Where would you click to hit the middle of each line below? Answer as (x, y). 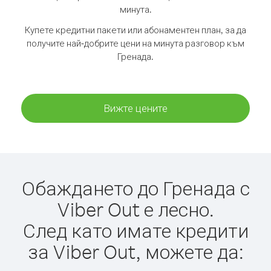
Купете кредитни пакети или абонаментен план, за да (135, 30)
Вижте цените (135, 108)
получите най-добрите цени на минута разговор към (135, 43)
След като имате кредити (135, 230)
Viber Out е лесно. (135, 209)
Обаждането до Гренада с (135, 188)
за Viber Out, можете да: (135, 251)
